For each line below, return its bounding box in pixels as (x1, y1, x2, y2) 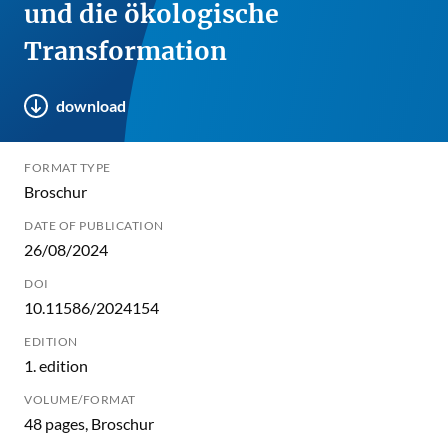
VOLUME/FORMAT (24, 392, 136, 408)
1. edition (24, 356, 88, 376)
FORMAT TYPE (24, 160, 111, 176)
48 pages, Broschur (24, 414, 154, 434)
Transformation (24, 35, 227, 68)
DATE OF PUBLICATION (24, 218, 164, 234)
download (56, 96, 126, 116)
